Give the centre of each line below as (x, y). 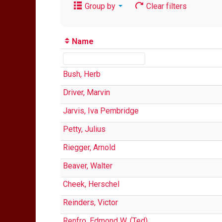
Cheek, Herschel (91, 184)
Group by (100, 6)
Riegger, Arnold (89, 147)
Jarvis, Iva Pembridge (101, 111)
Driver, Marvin (86, 92)
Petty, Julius (84, 129)
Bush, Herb (82, 74)
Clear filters (166, 6)
